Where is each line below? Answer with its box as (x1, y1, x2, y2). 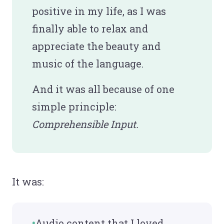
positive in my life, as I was (32, 4, 166, 17)
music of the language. (32, 56, 143, 70)
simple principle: (32, 99, 116, 113)
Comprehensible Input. (32, 117, 138, 130)
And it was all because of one (32, 82, 174, 95)
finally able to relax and (32, 21, 148, 35)
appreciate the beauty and (32, 39, 160, 52)
